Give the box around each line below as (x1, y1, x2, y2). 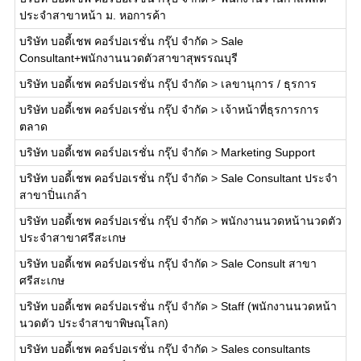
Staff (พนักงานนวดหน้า (220, 300, 337, 313)
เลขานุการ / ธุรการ (220, 77, 317, 90)
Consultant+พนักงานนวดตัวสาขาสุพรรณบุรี (19, 52, 238, 64)
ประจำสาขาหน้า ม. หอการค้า (19, 9, 166, 22)
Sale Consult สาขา (220, 257, 317, 270)
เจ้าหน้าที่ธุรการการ (220, 103, 319, 116)
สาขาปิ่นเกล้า (19, 189, 87, 201)
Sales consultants (220, 342, 310, 355)
